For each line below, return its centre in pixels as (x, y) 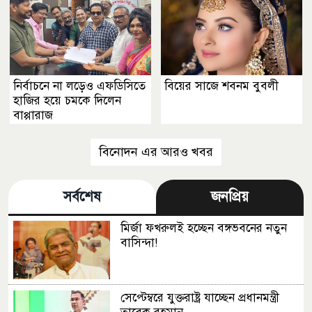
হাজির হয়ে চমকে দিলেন (67, 101)
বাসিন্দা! (139, 243)
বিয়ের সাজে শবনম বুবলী (221, 86)
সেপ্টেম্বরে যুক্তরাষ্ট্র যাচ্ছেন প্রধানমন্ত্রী (200, 297)
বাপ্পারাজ (33, 116)
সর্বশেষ (82, 197)
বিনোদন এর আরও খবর (156, 152)
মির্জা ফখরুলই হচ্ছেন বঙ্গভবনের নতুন (203, 228)
